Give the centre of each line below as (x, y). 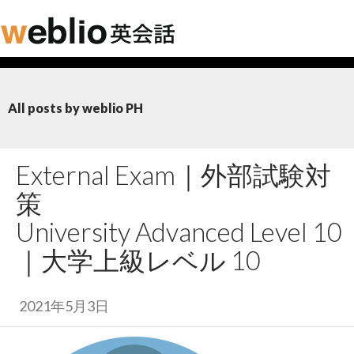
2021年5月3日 (64, 306)
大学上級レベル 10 (151, 260)
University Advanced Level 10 (179, 232)
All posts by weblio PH (75, 108)
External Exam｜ (108, 175)
